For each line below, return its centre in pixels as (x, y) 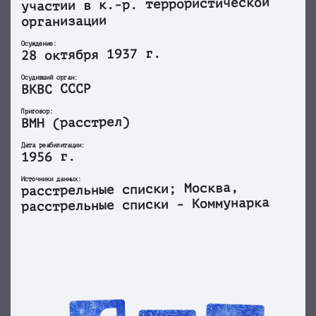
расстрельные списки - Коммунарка (146, 205)
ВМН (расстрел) (75, 123)
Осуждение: (39, 44)
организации (64, 22)
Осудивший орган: (49, 78)
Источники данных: (51, 179)
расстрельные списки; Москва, (129, 190)
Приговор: (37, 111)
